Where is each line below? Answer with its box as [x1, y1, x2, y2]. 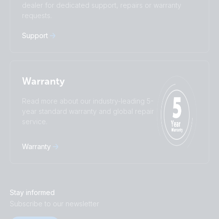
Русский [43, 13, 70, 22]
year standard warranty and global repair [22, 107, 154, 116]
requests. [22, 11, 52, 20]
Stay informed [10, 188, 55, 197]
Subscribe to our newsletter [10, 199, 99, 208]
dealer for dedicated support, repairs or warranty [22, 1, 181, 10]
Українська [113, 13, 150, 22]
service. [22, 117, 47, 126]
